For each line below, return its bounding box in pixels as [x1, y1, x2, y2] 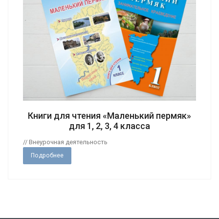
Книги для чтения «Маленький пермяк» [28, 110, 191, 121]
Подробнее [31, 152, 64, 159]
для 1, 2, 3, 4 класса [69, 120, 150, 131]
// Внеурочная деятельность [23, 138, 108, 146]
